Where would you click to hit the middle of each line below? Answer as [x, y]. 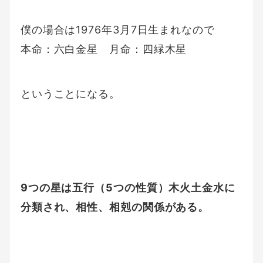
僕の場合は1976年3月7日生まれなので [117, 30]
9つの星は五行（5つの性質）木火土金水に [128, 188]
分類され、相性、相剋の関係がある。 [115, 207]
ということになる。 [70, 93]
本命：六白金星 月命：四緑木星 [104, 49]
